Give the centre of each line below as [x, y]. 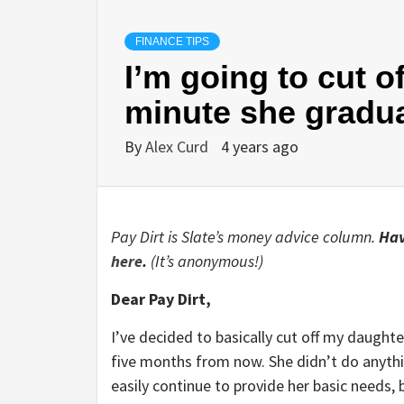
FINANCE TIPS [172, 42]
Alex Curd [179, 147]
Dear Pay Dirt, [163, 299]
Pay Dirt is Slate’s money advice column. [245, 237]
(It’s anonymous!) [207, 262]
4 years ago [260, 147]
